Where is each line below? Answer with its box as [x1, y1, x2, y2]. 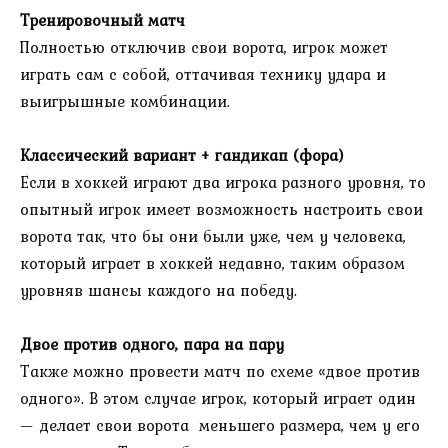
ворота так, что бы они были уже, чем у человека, [20, 223, 406, 248]
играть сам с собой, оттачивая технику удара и [20, 61, 386, 86]
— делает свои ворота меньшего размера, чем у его [20, 412, 420, 437]
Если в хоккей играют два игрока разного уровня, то [20, 169, 426, 194]
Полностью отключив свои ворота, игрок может [20, 34, 388, 59]
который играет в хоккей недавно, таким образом [20, 250, 405, 275]
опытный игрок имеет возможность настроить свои [20, 196, 423, 221]
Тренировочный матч [20, 7, 185, 32]
